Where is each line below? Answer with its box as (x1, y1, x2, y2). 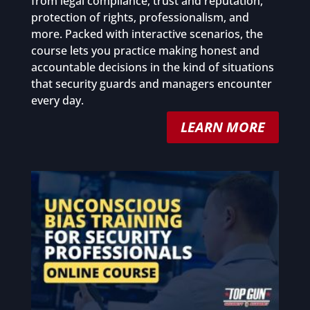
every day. (30, 93, 84, 109)
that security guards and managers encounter (30, 76, 272, 92)
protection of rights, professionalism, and (30, 10, 249, 26)
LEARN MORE (181, 118, 266, 137)
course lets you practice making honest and (30, 43, 259, 59)
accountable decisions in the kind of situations (30, 60, 274, 75)
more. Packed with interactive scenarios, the (30, 26, 263, 42)
